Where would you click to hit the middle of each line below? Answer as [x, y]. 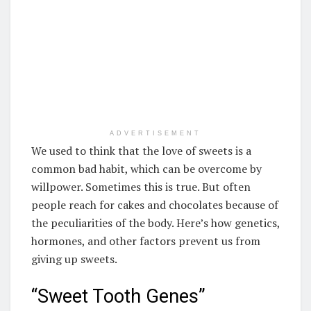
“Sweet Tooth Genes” [118, 297]
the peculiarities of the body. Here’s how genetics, [155, 223]
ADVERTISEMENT [155, 134]
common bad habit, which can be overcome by [146, 169]
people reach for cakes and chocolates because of [155, 205]
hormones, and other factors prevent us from [146, 241]
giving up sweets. [74, 259]
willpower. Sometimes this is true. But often [141, 187]
